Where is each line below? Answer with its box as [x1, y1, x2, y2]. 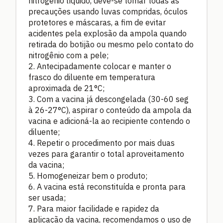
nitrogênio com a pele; [28, 50, 109, 60]
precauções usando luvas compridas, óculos [28, 6, 188, 16]
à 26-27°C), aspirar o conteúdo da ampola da [28, 105, 192, 115]
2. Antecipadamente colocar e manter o [28, 61, 171, 71]
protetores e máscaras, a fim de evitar [28, 17, 166, 27]
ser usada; [28, 192, 66, 203]
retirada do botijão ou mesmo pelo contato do [28, 39, 194, 49]
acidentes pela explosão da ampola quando [28, 28, 187, 38]
